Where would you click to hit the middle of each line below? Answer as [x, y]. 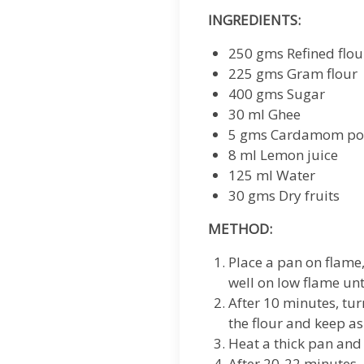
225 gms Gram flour [293, 74]
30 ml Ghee [265, 114]
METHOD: [240, 229]
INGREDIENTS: [255, 20]
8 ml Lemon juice [284, 155]
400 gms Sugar [277, 94]
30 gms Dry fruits [284, 195]
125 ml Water [272, 175]
